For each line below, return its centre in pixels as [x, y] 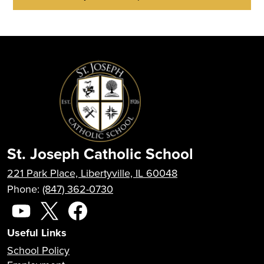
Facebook [98, 231]
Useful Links [37, 232]
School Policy [38, 250]
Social [19, 202]
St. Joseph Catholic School [100, 154]
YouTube [38, 231]
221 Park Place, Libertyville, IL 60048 [92, 173]
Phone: [25, 189]
